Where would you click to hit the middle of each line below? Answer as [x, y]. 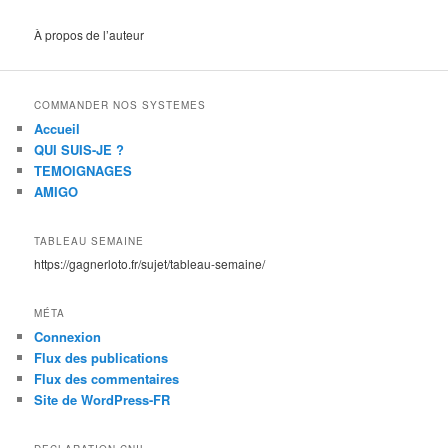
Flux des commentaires [107, 378]
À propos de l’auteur [89, 34]
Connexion [68, 336]
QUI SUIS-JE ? [79, 150]
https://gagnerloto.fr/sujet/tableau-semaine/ [150, 264]
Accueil [57, 129]
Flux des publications [101, 357]
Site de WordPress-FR [102, 399]
